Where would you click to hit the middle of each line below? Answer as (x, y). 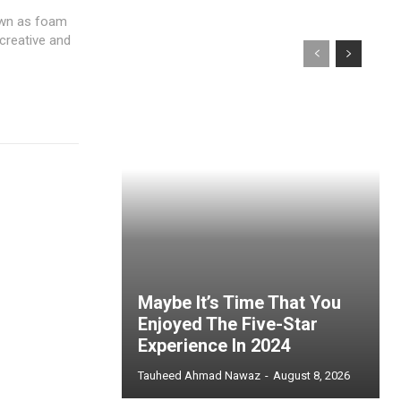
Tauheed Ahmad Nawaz (199, 375)
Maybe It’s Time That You (239, 303)
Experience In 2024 (214, 346)
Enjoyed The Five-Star (228, 324)
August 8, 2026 (311, 375)
